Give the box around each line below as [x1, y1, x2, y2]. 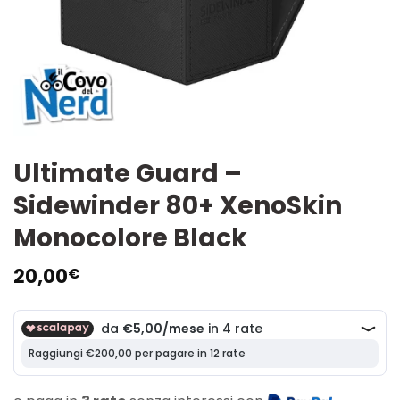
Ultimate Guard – [13, 156, 242, 192]
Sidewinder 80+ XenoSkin [13, 188, 342, 224]
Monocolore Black [13, 221, 247, 256]
